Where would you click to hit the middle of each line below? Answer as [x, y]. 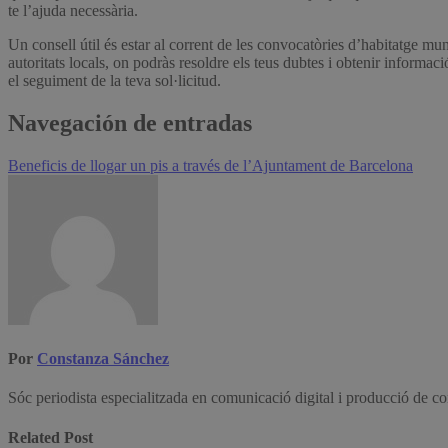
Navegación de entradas [130, 123]
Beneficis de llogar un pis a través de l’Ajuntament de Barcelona [210, 165]
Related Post [50, 437]
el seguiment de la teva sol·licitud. [114, 81]
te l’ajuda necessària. [73, 11]
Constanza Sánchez [103, 359]
